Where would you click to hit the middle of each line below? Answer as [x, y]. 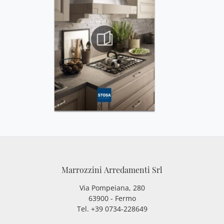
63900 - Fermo [112, 198]
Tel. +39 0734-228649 [112, 209]
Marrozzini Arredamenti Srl [112, 170]
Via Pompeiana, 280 [112, 188]
